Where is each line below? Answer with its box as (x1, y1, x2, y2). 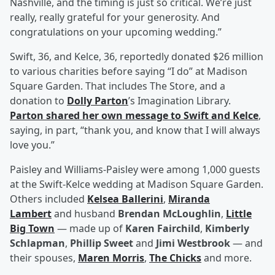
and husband (52, 207, 118, 221)
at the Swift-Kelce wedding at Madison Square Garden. (10, 177, 263, 192)
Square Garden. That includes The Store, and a (10, 79, 225, 93)
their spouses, (10, 251, 78, 265)
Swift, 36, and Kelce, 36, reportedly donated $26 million (10, 50, 263, 64)
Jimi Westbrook (156, 236, 230, 250)
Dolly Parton (67, 94, 128, 108)
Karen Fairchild (125, 222, 200, 236)
